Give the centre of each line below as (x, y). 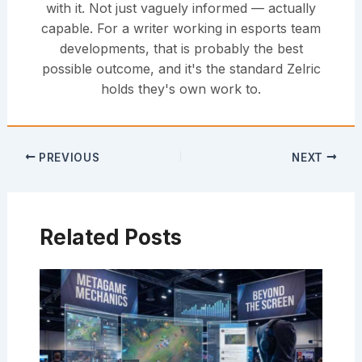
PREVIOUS (68, 157)
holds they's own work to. (181, 89)
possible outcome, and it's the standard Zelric (181, 69)
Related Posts (110, 238)
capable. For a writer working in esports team (181, 29)
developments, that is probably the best (181, 49)
